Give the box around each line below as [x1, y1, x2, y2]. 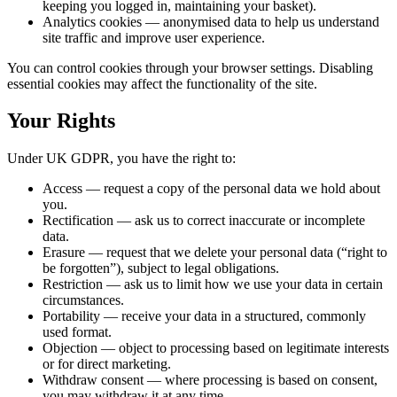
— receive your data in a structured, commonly [100, 308, 366, 324]
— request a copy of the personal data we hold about [82, 181, 380, 197]
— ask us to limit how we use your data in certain [103, 276, 383, 292]
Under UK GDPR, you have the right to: [7, 151, 236, 167]
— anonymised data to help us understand [142, 13, 379, 29]
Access [43, 181, 82, 197]
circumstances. [43, 292, 124, 308]
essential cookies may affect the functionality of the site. [7, 75, 317, 91]
